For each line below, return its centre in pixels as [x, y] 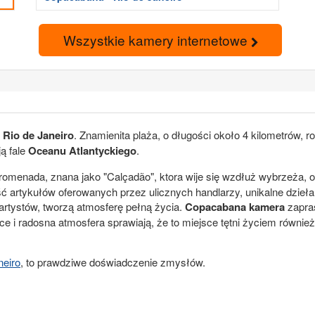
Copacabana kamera [233, 206]
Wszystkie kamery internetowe [157, 40]
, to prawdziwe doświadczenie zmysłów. [113, 262]
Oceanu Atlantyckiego [82, 150]
